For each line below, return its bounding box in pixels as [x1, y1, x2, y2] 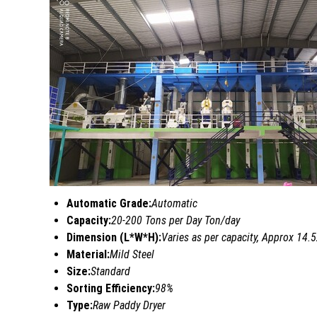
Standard [91, 265, 130, 279]
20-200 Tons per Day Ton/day [111, 214, 240, 228]
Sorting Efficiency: [67, 282, 155, 296]
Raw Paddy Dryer [93, 299, 166, 313]
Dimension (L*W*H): [67, 231, 161, 245]
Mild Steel [110, 248, 154, 262]
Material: [67, 248, 110, 262]
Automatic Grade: [67, 197, 151, 211]
